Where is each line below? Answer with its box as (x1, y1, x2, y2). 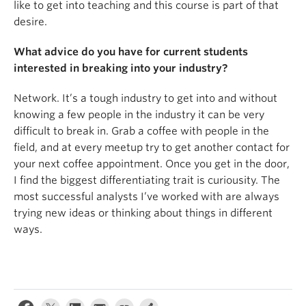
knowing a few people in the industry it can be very (14, 109, 264, 122)
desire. (14, 16, 47, 29)
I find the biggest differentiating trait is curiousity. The (14, 174, 280, 187)
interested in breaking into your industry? (14, 62, 228, 75)
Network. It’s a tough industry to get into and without (14, 92, 277, 105)
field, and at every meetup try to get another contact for (14, 141, 290, 154)
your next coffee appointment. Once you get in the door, (14, 158, 290, 171)
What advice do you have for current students (14, 46, 248, 59)
